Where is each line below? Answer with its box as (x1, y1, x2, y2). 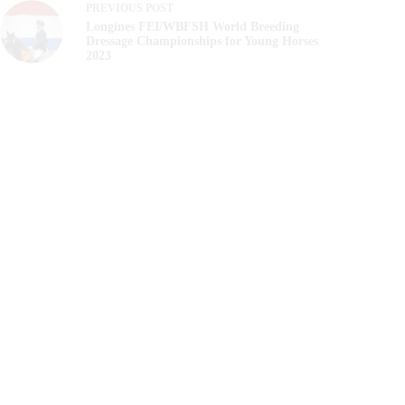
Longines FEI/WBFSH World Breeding (86, 20, 299, 34)
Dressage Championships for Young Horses (86, 34, 318, 49)
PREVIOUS (86, 2, 146, 15)
